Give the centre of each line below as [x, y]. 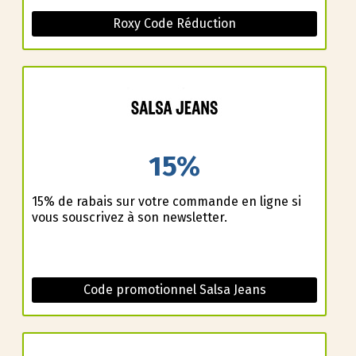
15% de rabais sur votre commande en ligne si [166, 202]
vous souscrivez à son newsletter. [129, 218]
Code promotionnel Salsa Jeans [174, 290]
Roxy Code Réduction [174, 23]
